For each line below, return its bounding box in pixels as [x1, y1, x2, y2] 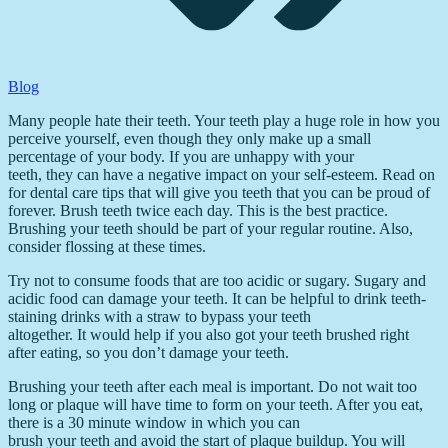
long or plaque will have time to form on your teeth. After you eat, [8, 395, 423, 413]
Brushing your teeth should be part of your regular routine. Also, [8, 219, 413, 237]
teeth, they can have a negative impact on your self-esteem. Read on [8, 165, 435, 183]
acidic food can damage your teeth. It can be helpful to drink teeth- [8, 289, 426, 307]
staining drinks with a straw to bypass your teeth [8, 307, 311, 325]
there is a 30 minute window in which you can [8, 413, 300, 431]
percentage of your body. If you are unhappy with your [8, 147, 354, 165]
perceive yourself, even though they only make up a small [8, 129, 371, 147]
